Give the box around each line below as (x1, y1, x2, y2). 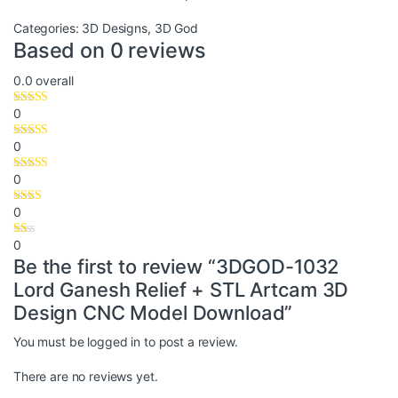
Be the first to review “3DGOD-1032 (13, 255, 339, 279)
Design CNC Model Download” (13, 301, 293, 325)
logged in (87, 334, 141, 350)
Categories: (13, 20, 83, 36)
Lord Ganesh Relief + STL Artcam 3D (13, 278, 349, 302)
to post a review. (140, 334, 238, 350)
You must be (13, 334, 88, 350)
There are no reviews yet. (13, 369, 158, 385)
